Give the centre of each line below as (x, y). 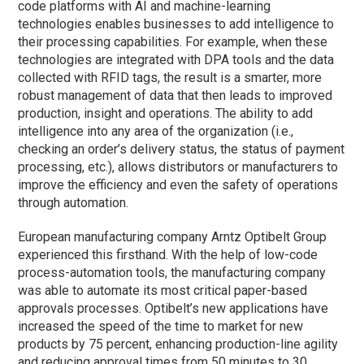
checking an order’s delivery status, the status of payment (182, 149)
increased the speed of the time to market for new (161, 327)
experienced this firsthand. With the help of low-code (168, 255)
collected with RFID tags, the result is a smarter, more (170, 78)
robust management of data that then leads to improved (175, 96)
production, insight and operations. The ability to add (166, 114)
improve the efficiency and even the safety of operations (178, 185)
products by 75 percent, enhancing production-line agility (178, 344)
